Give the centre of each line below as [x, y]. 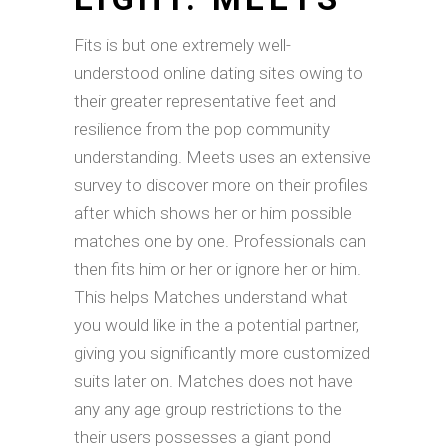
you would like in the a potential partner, [216, 325]
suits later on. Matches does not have [213, 381]
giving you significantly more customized [222, 353]
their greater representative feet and [205, 101]
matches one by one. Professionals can [220, 241]
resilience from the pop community [202, 129]
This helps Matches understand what [211, 297]
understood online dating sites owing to [218, 73]
